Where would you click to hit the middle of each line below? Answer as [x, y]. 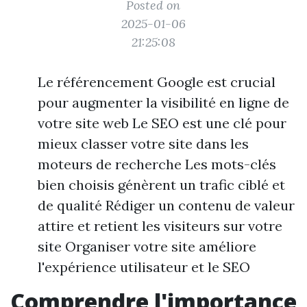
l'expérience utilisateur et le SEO [144, 267]
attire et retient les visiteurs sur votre [160, 226]
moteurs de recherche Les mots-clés [157, 164]
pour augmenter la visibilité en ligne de [163, 102]
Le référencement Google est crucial [157, 82]
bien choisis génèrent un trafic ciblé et [161, 185]
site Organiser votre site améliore [147, 246]
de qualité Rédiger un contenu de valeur [166, 205]
